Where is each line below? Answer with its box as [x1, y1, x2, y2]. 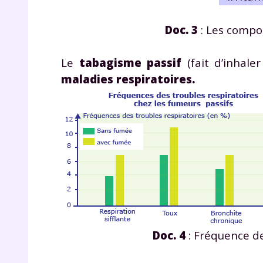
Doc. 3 [164, 22, 198, 37]
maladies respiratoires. [61, 71, 195, 86]
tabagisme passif [79, 55, 181, 70]
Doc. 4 [152, 227, 186, 242]
